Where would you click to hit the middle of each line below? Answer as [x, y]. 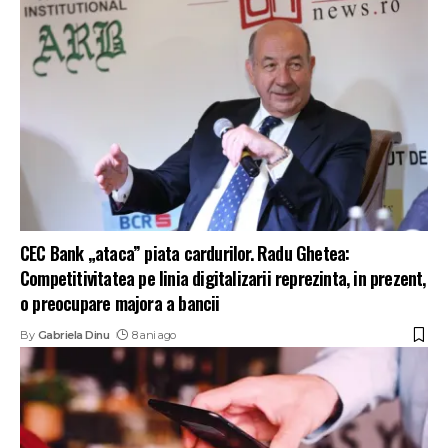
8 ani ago [154, 334]
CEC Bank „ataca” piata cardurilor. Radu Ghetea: [185, 252]
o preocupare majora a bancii [120, 302]
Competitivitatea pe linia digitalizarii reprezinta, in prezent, [223, 277]
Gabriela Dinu [73, 334]
